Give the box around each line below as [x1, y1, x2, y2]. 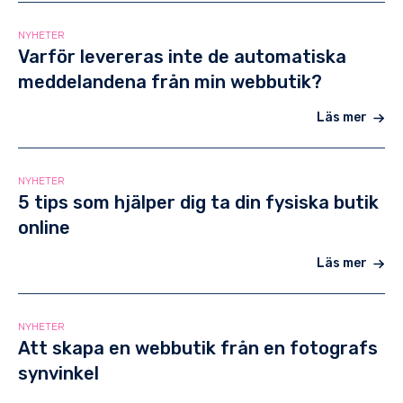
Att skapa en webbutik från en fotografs [18, 337, 378, 360]
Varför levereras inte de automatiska [18, 46, 346, 68]
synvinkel [18, 363, 99, 385]
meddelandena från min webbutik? [18, 71, 322, 94]
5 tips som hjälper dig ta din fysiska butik [18, 192, 379, 214]
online [18, 217, 70, 239]
